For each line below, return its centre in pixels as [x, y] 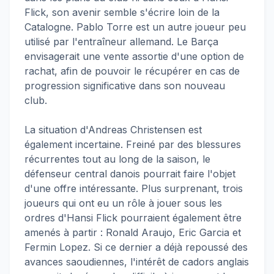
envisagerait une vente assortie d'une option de [134, 56]
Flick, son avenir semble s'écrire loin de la [122, 12]
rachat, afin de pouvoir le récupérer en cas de [132, 71]
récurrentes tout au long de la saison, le [117, 159]
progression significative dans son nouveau [125, 86]
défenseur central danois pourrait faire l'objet [130, 174]
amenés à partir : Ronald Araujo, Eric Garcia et [133, 232]
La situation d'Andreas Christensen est [113, 130]
